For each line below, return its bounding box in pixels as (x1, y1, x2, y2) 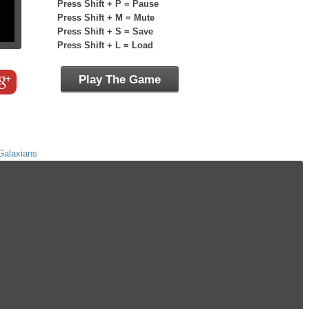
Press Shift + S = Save (57, 26, 153, 37)
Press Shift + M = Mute (57, 12, 154, 23)
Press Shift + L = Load (57, 40, 153, 50)
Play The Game (79, 73, 161, 86)
